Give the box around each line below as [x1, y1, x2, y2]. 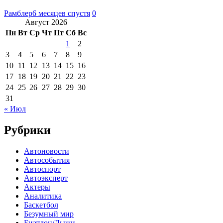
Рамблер [4, 8, 32, 17]
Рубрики [4, 123, 51, 136]
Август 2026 [25, 17, 67, 26]
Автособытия [24, 155, 70, 164]
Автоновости [24, 146, 69, 155]
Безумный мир [24, 209, 74, 218]
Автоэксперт [24, 173, 68, 182]
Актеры [24, 182, 50, 191]
